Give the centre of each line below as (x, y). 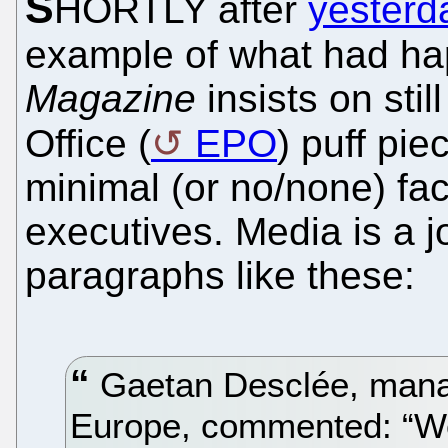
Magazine (110, 98)
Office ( (88, 143)
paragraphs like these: (220, 275)
